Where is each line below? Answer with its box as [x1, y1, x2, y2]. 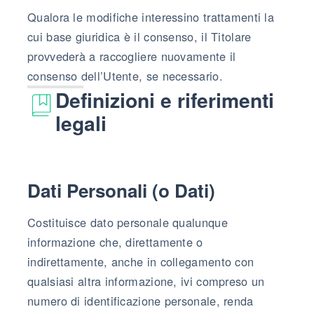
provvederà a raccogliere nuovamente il [27, 47, 236, 64]
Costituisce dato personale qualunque [27, 213, 228, 231]
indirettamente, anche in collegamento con [27, 252, 254, 270]
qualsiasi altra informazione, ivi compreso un [27, 272, 265, 289]
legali [55, 108, 107, 137]
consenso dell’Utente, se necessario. [27, 67, 223, 84]
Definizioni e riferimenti [55, 85, 275, 114]
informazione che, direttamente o [27, 233, 203, 250]
